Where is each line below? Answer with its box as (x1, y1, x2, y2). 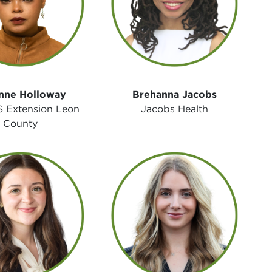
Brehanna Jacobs (132, 88, 217, 100)
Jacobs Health (140, 103, 208, 115)
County (3, 117, 38, 129)
